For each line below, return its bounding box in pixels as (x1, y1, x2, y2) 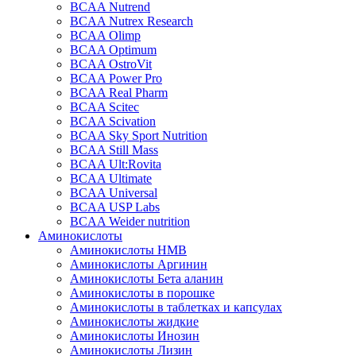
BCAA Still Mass (70, 142, 158, 157)
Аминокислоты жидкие (70, 314, 199, 328)
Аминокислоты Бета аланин (70, 271, 223, 285)
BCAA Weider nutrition (70, 214, 190, 228)
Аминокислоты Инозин (70, 328, 199, 342)
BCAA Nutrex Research (70, 14, 193, 28)
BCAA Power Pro (70, 71, 162, 85)
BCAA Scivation (70, 114, 156, 128)
